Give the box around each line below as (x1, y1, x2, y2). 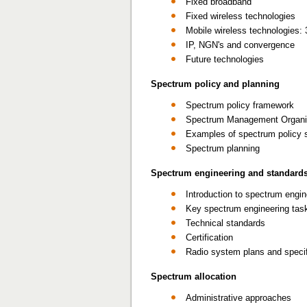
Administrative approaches (186, 293, 291, 303)
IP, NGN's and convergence (186, 40, 295, 50)
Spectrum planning (186, 143, 260, 153)
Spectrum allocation (151, 271, 236, 282)
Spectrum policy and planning (151, 79, 280, 89)
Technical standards (186, 218, 265, 228)
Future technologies (186, 54, 264, 64)
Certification (186, 232, 233, 243)
